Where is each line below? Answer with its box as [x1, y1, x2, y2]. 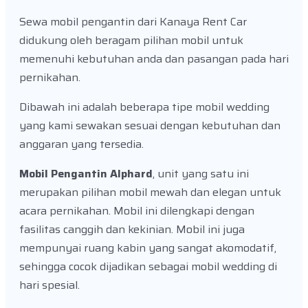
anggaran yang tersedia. [19, 135, 144, 153]
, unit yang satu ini [153, 165, 249, 183]
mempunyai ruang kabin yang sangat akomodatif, [19, 239, 276, 257]
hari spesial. [19, 276, 80, 294]
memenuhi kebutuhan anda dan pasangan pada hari [19, 50, 289, 68]
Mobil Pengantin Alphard [19, 165, 153, 183]
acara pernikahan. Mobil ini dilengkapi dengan [19, 202, 254, 220]
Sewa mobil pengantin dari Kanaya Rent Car [19, 13, 247, 31]
